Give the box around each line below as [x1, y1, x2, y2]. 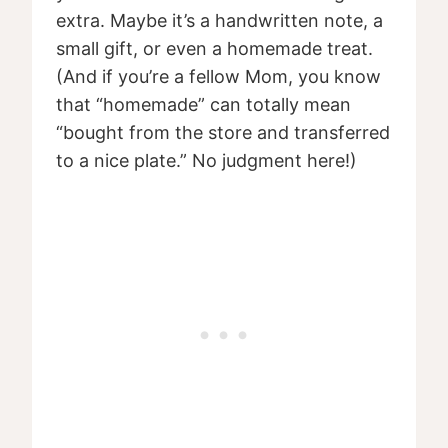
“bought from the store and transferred [56, 122, 390, 144]
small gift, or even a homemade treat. [56, 38, 373, 60]
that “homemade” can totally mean [56, 94, 351, 116]
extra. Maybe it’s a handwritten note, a [56, 10, 383, 32]
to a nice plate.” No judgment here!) [56, 150, 357, 172]
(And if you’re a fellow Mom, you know [56, 66, 381, 88]
